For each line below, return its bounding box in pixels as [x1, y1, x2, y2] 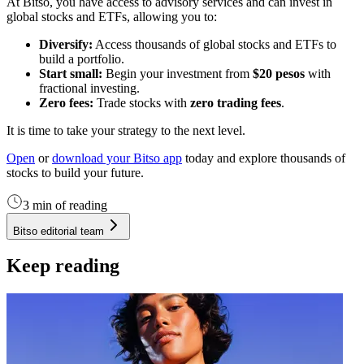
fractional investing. [39, 80, 140, 95]
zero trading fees [190, 95, 281, 110]
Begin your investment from [102, 66, 253, 80]
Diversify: [39, 37, 93, 51]
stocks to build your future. [6, 165, 144, 180]
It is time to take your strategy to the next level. [6, 123, 245, 137]
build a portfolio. [39, 51, 124, 66]
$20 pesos [253, 66, 305, 80]
